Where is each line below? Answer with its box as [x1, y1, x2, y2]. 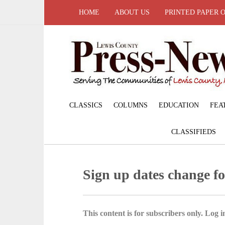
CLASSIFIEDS [171, 128, 216, 136]
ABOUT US [115, 9, 150, 16]
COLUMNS [113, 101, 148, 109]
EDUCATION [158, 101, 199, 109]
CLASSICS [69, 101, 102, 109]
